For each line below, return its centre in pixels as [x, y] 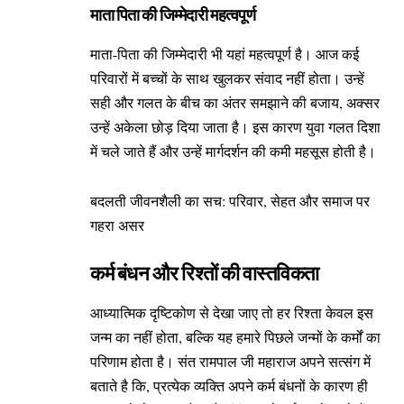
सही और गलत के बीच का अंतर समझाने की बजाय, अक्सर [235, 102]
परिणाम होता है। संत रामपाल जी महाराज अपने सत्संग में [230, 361]
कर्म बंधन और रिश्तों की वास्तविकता [205, 273]
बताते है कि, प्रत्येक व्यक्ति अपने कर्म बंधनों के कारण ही [229, 385]
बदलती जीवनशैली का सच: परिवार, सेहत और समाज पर [230, 201]
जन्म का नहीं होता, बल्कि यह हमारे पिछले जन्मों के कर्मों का [235, 336]
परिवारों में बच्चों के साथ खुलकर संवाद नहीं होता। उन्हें [227, 78]
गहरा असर [117, 225]
